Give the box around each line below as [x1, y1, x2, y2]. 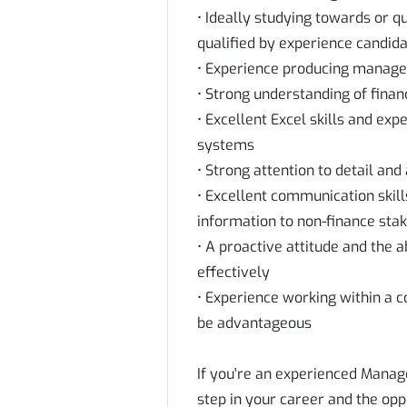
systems [197, 135, 254, 154]
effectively [197, 263, 270, 282]
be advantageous [197, 313, 312, 333]
